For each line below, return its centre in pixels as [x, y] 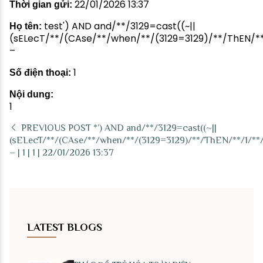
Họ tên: [26, 26]
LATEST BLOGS [65, 227]
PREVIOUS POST [56, 128]
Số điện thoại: [40, 73]
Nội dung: [31, 94]
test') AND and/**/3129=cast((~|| [119, 26]
